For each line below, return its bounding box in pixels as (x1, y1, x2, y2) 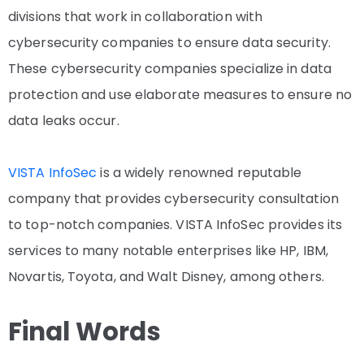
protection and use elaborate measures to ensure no (8, 85, 353, 105)
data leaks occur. (8, 111, 119, 131)
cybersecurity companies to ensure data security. (8, 33, 331, 53)
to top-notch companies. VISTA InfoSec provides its (8, 215, 343, 235)
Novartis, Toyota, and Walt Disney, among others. (8, 267, 324, 287)
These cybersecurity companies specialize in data (8, 59, 331, 79)
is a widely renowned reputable (97, 163, 302, 183)
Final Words (8, 314, 161, 350)
